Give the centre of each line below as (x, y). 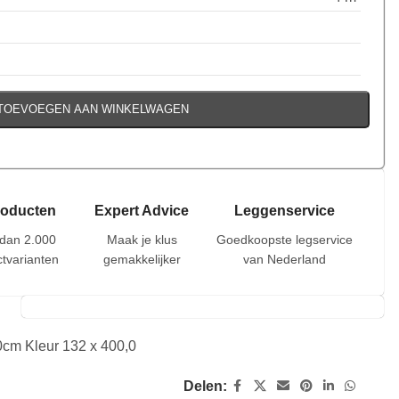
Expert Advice (142, 210)
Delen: (205, 386)
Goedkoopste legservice (284, 239)
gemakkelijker (142, 259)
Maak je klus (142, 239)
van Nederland (284, 259)
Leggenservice (284, 210)
